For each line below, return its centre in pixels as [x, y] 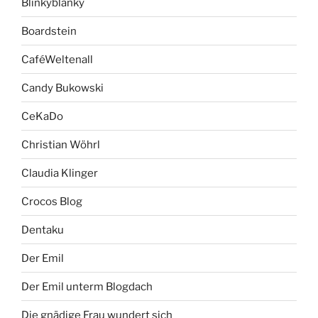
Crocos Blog [52, 201]
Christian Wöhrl [61, 144]
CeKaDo [42, 116]
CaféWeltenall [57, 59]
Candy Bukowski [62, 88]
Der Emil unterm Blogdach [87, 286]
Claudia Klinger [60, 173]
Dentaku [43, 230]
